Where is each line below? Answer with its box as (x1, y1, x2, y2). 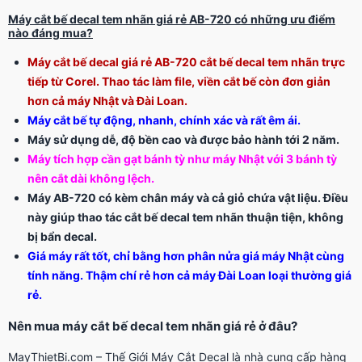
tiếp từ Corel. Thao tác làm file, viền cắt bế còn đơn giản (27, 74, 330, 89)
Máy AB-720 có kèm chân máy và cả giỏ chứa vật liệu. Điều (27, 191, 348, 205)
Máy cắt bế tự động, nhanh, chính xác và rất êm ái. (27, 113, 301, 128)
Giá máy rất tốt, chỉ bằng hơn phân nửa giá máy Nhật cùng (27, 249, 344, 263)
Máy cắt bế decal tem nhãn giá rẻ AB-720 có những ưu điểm (8, 12, 335, 27)
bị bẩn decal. (27, 229, 97, 244)
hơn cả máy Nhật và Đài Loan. (27, 94, 187, 108)
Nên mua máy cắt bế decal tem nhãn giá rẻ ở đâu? (8, 318, 297, 335)
